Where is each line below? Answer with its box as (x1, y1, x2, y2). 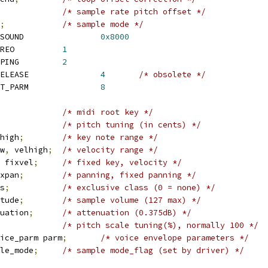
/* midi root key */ (62, 107, 153, 117)
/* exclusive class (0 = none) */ (62, 182, 215, 193)
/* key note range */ (62, 132, 158, 142)
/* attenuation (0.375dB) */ (62, 208, 191, 218)
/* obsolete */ (139, 69, 206, 80)
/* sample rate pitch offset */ (62, 7, 206, 17)
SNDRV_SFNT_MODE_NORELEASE (29, 69, 100, 80)
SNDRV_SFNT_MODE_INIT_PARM (29, 82, 100, 92)
